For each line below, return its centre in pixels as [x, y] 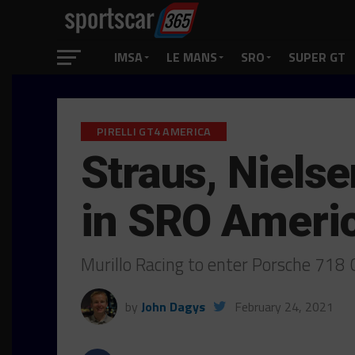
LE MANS [192, 57]
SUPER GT [317, 57]
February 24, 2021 [284, 307]
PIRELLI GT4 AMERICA [154, 132]
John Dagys [173, 307]
